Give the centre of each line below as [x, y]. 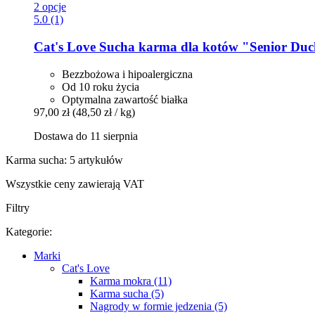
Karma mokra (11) [131, 281]
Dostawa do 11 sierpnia [86, 136]
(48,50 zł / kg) [104, 112]
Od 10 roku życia [101, 86]
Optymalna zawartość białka [125, 99]
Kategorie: [29, 231]
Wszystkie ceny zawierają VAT [75, 184]
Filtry [18, 207]
